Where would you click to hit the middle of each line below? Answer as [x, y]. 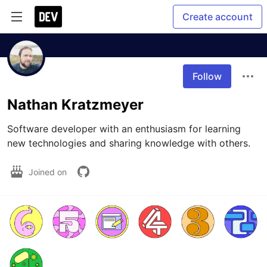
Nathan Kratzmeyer [75, 105]
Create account [218, 17]
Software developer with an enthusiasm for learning [124, 129]
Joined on [49, 172]
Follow [207, 76]
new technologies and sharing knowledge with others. [129, 143]
